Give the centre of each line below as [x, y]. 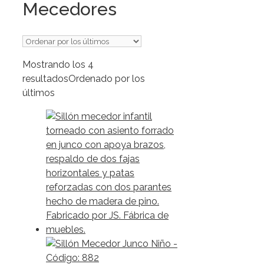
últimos [39, 93]
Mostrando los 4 [58, 65]
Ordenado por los [107, 79]
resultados [45, 79]
